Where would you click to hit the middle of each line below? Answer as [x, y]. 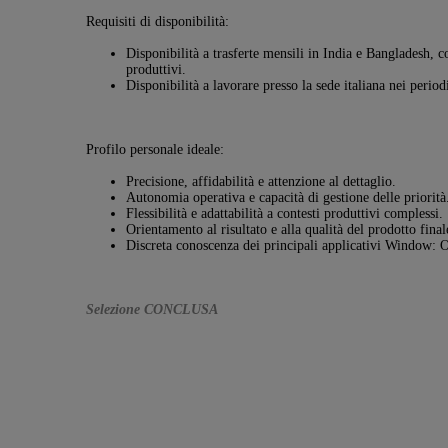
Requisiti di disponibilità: [157, 21]
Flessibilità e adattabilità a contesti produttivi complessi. [284, 213]
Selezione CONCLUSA [151, 309]
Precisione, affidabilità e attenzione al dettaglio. [260, 181]
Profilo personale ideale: [154, 149]
